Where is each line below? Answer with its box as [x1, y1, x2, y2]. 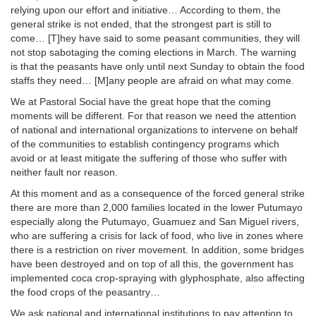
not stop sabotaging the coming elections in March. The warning [11, 47, 296, 59]
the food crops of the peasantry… [11, 286, 160, 298]
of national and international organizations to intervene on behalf [11, 124, 298, 136]
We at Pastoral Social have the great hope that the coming [11, 96, 271, 108]
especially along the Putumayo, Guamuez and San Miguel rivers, [11, 216, 299, 228]
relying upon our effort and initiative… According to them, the [11, 4, 281, 16]
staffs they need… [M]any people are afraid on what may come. [11, 75, 294, 87]
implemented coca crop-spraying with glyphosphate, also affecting [11, 272, 305, 284]
